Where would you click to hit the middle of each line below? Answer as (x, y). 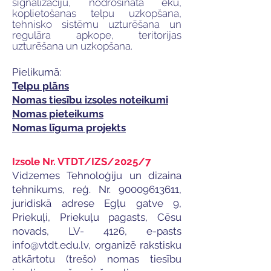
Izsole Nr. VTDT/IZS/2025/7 (82, 162)
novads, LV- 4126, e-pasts (97, 231)
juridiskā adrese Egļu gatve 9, (97, 203)
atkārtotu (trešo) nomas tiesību (97, 259)
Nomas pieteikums (58, 114)
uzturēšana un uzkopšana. (72, 46)
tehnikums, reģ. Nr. (65, 189)
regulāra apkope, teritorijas (97, 35)
